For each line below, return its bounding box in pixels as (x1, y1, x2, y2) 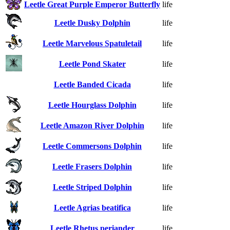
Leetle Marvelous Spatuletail (43, 39, 142, 48)
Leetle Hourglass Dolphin (48, 100, 137, 109)
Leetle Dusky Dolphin (54, 18, 130, 27)
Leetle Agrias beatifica (53, 203, 131, 212)
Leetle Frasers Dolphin (52, 162, 132, 171)
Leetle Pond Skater (59, 59, 126, 68)
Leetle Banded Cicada (53, 80, 131, 89)
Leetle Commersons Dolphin (43, 141, 142, 150)
